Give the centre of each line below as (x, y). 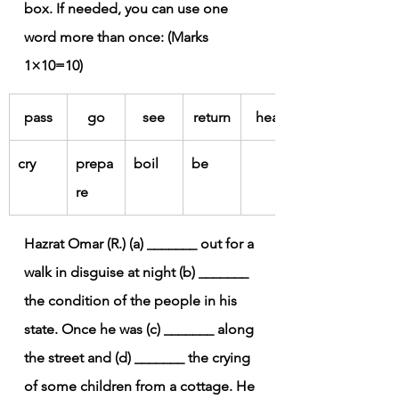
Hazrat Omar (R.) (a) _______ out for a (141, 243)
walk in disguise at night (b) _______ (138, 272)
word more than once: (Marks (118, 37)
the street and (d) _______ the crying (139, 357)
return (212, 117)
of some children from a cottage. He (141, 386)
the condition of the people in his (132, 300)
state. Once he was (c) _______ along (141, 329)
